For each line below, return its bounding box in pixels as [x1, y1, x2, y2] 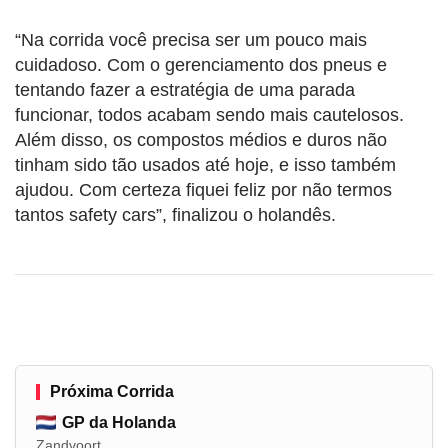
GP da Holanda [62, 413, 176, 431]
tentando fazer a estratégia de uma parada [15, 79, 355, 100]
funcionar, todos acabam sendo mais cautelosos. [15, 104, 404, 125]
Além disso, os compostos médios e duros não [15, 129, 387, 150]
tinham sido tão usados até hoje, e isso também [15, 154, 396, 175]
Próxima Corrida [50, 382, 174, 400]
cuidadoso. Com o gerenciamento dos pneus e [15, 54, 387, 75]
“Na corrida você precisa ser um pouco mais [15, 29, 367, 50]
